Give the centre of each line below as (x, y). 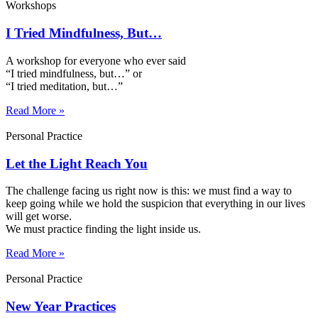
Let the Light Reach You (77, 163)
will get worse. (39, 216)
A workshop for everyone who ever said (96, 60)
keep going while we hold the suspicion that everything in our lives (155, 204)
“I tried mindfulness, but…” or (74, 73)
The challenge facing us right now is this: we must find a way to (149, 191)
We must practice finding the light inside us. (103, 229)
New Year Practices (61, 307)
